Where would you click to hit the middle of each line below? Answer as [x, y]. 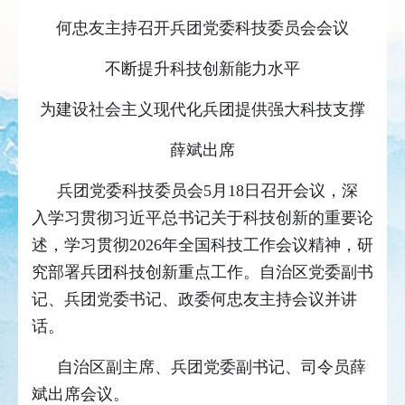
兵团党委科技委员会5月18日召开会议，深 [207, 191]
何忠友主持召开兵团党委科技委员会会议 [202, 28]
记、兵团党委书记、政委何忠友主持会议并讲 [194, 300]
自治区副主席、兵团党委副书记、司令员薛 [212, 367]
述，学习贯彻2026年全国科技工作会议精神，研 [202, 245]
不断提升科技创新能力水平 [202, 69]
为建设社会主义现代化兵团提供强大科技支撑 [202, 110]
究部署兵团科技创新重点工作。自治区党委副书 [202, 273]
